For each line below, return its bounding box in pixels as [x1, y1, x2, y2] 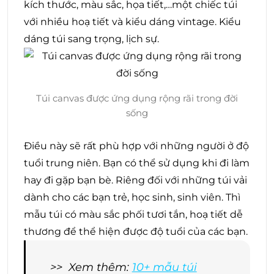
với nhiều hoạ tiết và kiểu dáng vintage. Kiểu [24, 15, 241, 28]
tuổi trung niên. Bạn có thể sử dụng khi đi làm [24, 157, 250, 169]
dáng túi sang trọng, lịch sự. [24, 32, 161, 45]
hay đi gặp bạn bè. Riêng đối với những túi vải [24, 174, 247, 186]
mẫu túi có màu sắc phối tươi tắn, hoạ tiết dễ [24, 208, 243, 220]
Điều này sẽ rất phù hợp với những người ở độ [24, 139, 249, 152]
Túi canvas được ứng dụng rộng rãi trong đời [36, 92, 238, 104]
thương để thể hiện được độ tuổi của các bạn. [24, 225, 250, 237]
